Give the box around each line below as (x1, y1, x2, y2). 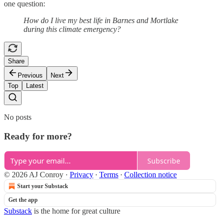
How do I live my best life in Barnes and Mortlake (24, 16, 178, 25)
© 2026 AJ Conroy (4, 170, 63, 179)
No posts (4, 113, 31, 122)
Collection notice (124, 170, 177, 179)
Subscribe (147, 156, 180, 165)
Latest (26, 82, 44, 90)
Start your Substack (17, 183, 68, 190)
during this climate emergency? (24, 25, 121, 34)
